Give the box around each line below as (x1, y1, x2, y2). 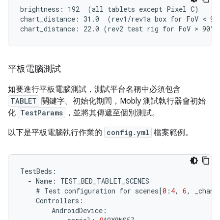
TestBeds (20, 166, 52, 176)
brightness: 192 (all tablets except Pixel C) (20, 4, 199, 14)
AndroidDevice (52, 206, 103, 215)
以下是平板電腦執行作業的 (8, 128, 104, 137)
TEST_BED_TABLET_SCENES (60, 176, 149, 186)
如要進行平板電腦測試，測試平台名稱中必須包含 (8, 84, 181, 94)
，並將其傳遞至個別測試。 (65, 108, 160, 118)
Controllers (36, 196, 79, 205)
